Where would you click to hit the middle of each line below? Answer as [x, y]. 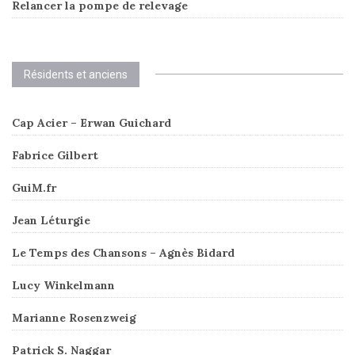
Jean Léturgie [51, 220]
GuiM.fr [34, 187]
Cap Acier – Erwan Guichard [92, 122]
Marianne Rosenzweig [74, 317]
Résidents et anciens [76, 74]
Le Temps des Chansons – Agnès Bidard [123, 252]
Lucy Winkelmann [63, 285]
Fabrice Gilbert [55, 155]
